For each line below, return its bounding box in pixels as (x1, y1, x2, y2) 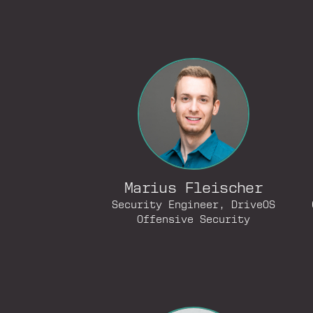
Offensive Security (137, 214, 251, 226)
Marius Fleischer (124, 182, 263, 196)
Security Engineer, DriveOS (112, 200, 276, 211)
